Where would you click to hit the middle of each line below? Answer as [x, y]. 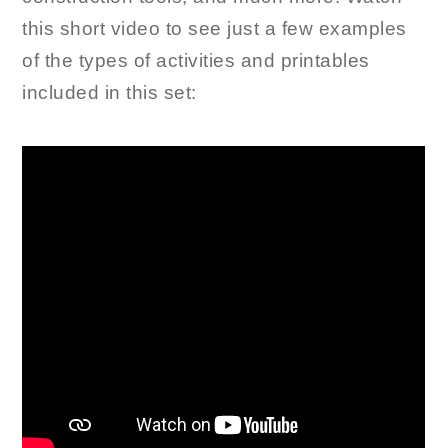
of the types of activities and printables [196, 60]
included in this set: [109, 92]
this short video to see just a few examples [214, 28]
